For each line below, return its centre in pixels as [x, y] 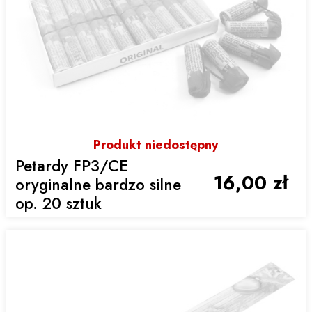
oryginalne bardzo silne [99, 184]
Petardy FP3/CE [72, 165]
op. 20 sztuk [59, 203]
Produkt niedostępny [156, 145]
